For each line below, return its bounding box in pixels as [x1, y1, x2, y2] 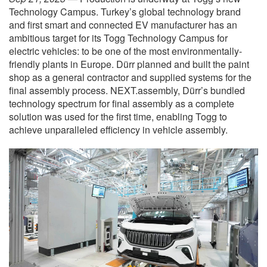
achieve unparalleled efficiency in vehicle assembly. [9, 123, 228, 136]
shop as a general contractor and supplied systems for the [9, 70, 252, 84]
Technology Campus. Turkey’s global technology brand [9, 5, 241, 18]
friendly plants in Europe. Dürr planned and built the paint [9, 57, 249, 71]
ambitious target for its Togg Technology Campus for [9, 31, 228, 45]
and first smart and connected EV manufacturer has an [9, 18, 237, 32]
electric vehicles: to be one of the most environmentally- [9, 44, 242, 58]
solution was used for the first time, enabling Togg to [9, 110, 227, 123]
